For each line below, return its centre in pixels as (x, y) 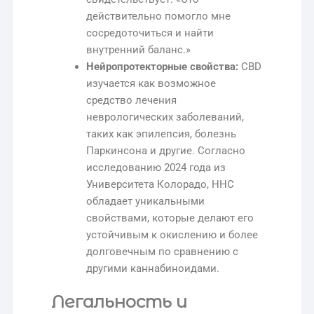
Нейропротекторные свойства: (163, 67)
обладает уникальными (146, 202)
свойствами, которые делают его (170, 218)
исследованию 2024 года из (156, 168)
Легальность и (120, 302)
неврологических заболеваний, (165, 117)
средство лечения (132, 101)
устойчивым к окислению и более (172, 235)
